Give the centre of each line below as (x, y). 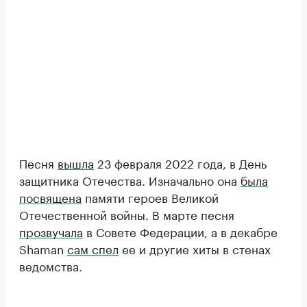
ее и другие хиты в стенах (195, 248)
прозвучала (51, 231)
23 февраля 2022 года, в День (180, 162)
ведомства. (51, 265)
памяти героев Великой (150, 196)
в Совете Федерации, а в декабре (180, 231)
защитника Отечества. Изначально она (130, 179)
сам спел (93, 248)
